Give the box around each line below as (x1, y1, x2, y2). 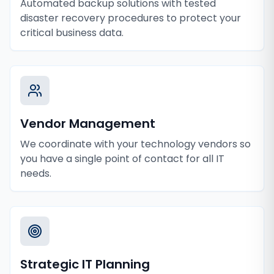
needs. (20, 166, 51, 180)
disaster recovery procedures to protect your (20, 11, 241, 25)
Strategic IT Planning (20, 256, 150, 273)
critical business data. (20, 26, 124, 40)
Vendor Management (20, 115, 155, 132)
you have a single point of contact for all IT (20, 152, 224, 166)
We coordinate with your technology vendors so (20, 137, 251, 151)
